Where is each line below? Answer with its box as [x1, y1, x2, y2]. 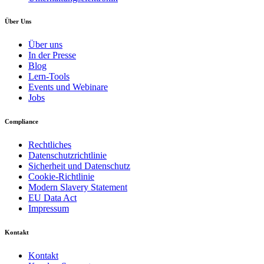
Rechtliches [28, 140, 71, 150]
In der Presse [28, 50, 76, 61]
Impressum [28, 203, 69, 214]
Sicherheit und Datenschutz [28, 161, 130, 171]
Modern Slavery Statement [28, 182, 127, 193]
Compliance [5, 118, 38, 126]
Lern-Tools [28, 71, 70, 82]
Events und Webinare [28, 82, 108, 93]
